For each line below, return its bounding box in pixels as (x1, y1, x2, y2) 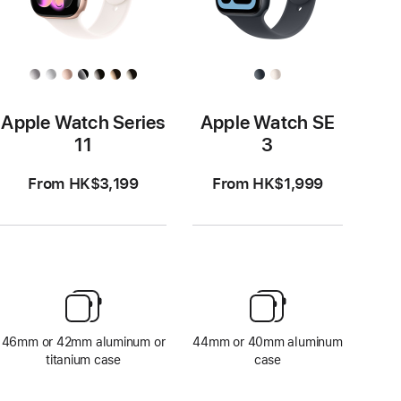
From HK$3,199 (28, 174, 139, 192)
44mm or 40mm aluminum (192, 334, 343, 349)
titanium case (45, 352, 122, 367)
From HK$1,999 (211, 174, 324, 192)
